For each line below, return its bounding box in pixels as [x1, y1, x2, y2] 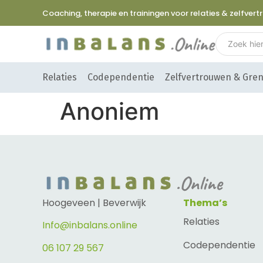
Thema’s [183, 196, 227, 210]
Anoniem [60, 97, 159, 126]
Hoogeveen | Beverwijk [42, 196, 146, 210]
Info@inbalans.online [42, 218, 137, 232]
